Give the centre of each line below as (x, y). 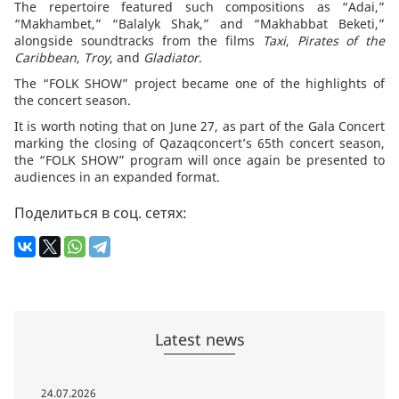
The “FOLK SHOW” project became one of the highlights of (199, 83)
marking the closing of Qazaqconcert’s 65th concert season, (199, 142)
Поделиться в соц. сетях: (101, 212)
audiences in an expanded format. (117, 176)
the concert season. (73, 100)
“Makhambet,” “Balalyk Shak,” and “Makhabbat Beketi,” (199, 23)
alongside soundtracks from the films (138, 40)
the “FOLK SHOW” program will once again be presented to (199, 159)
